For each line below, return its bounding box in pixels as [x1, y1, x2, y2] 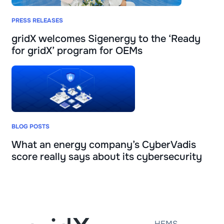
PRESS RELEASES [11, 16, 63, 24]
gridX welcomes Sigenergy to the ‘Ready [11, 32, 200, 45]
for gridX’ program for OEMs [11, 44, 142, 57]
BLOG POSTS [11, 122, 49, 130]
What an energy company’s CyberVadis [11, 138, 196, 151]
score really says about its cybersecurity [11, 150, 202, 163]
